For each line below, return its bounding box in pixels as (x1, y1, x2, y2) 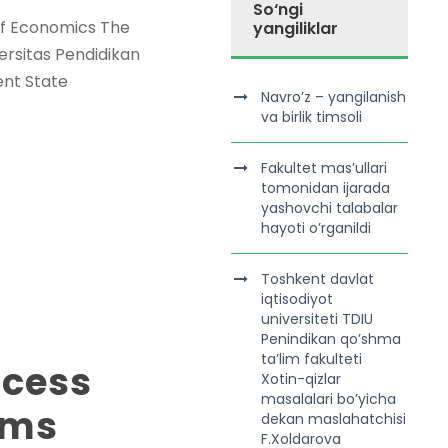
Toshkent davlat (260, 269, 374, 289)
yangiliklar (252, 17, 338, 40)
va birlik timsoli (260, 107, 362, 127)
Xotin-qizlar (260, 369, 341, 389)
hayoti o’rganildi (260, 218, 371, 238)
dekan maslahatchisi (260, 409, 406, 429)
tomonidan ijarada (260, 178, 390, 198)
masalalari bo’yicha (260, 389, 396, 409)
